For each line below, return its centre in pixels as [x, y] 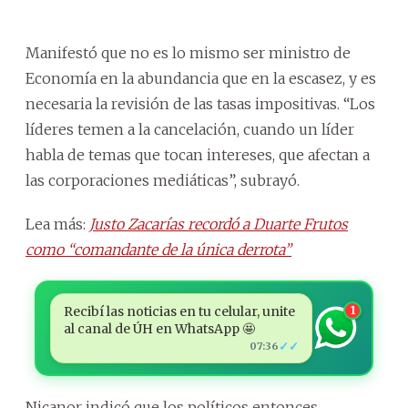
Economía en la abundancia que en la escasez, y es [201, 78]
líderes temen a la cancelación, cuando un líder [190, 129]
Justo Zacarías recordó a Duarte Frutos [219, 224]
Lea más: [57, 224]
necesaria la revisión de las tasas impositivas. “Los [200, 103]
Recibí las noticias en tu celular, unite [179, 311]
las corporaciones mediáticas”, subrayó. [163, 180]
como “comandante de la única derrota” [158, 249]
